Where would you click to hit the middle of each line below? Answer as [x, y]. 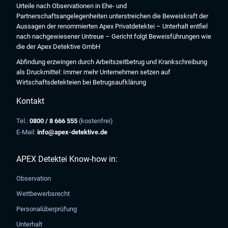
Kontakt [31, 101]
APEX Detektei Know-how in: [67, 159]
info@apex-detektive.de [73, 132]
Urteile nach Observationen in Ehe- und [72, 6]
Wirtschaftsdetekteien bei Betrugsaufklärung [81, 82]
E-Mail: [27, 132]
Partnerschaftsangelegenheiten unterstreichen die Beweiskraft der [112, 16]
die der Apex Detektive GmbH [59, 47]
